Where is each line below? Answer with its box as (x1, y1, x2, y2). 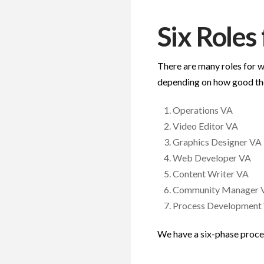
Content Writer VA (173, 167, 249, 179)
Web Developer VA (173, 151, 252, 163)
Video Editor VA (173, 120, 239, 131)
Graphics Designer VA (173, 136, 262, 147)
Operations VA (173, 104, 233, 115)
